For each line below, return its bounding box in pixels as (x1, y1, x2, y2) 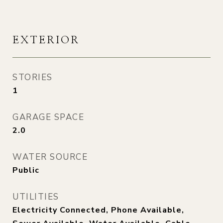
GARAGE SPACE (12, 111, 84, 123)
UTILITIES (12, 191, 59, 203)
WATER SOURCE (12, 151, 88, 163)
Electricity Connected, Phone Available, (12, 205, 184, 216)
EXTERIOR (12, 35, 80, 45)
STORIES (12, 72, 53, 83)
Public (12, 165, 39, 176)
